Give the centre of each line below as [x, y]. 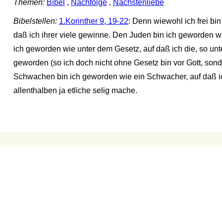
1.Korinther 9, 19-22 [93, 21]
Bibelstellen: [35, 21]
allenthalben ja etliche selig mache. [75, 90]
